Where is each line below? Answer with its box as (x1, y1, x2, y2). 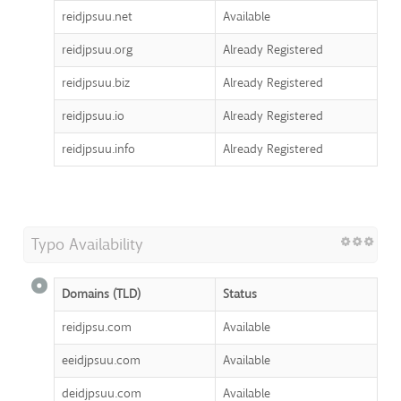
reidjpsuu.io (62, 107, 124, 125)
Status (223, 286, 257, 303)
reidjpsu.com (62, 319, 132, 337)
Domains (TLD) (62, 286, 141, 303)
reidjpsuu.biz (62, 74, 130, 92)
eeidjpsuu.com (62, 352, 141, 370)
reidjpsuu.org (62, 41, 132, 59)
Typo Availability (31, 234, 143, 256)
